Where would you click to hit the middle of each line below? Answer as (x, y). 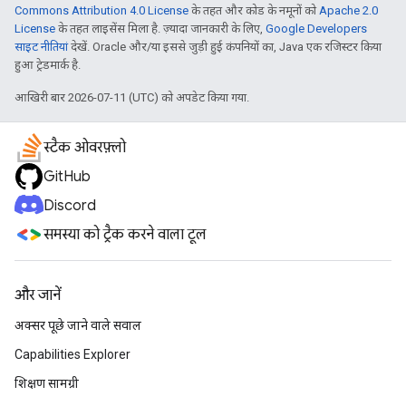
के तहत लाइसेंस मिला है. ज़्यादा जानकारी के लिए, (160, 28)
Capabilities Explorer (72, 354)
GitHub (67, 177)
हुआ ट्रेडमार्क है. (48, 64)
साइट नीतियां (41, 46)
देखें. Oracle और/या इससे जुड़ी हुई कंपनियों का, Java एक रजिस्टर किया (225, 46)
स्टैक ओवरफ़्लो (85, 148)
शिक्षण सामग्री (47, 383)
